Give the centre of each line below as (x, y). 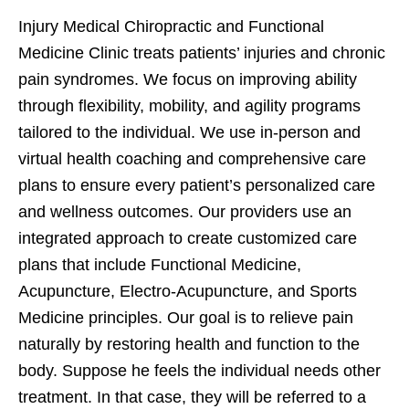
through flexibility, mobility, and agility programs (189, 106)
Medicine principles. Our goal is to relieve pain (186, 318)
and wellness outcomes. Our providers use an (185, 212)
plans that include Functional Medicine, (160, 265)
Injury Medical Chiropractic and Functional (171, 27)
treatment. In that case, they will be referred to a (192, 398)
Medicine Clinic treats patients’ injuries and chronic (202, 53)
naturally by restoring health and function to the (189, 345)
